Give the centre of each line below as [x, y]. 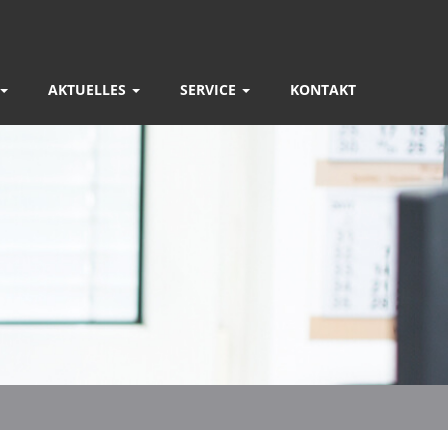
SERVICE [210, 89]
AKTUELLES [89, 89]
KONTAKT [323, 89]
